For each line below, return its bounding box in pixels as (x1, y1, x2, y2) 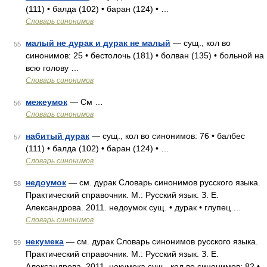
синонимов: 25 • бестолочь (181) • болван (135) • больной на (26, 51, 264, 60)
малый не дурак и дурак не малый (26, 38, 170, 48)
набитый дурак (26, 131, 89, 141)
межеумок (26, 97, 67, 107)
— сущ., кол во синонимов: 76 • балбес (89, 131, 245, 141)
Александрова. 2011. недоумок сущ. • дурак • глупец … (26, 203, 241, 212)
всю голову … (26, 63, 79, 73)
